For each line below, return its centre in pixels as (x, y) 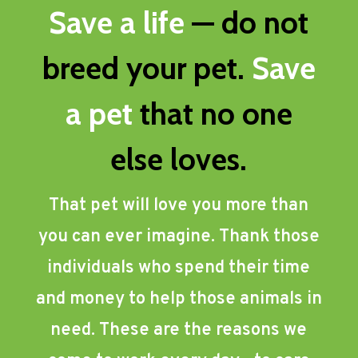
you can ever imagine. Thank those (179, 237)
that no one (212, 114)
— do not (251, 23)
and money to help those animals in (179, 300)
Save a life (121, 23)
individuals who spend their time (179, 268)
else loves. (179, 160)
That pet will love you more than (179, 206)
